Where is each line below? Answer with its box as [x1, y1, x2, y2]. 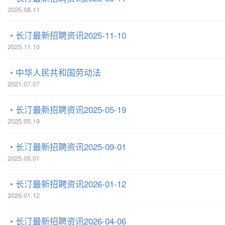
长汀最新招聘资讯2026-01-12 [16, 177, 126, 190]
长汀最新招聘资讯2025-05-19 [16, 103, 126, 116]
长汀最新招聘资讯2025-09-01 [16, 140, 126, 153]
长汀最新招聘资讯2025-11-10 [16, 29, 126, 41]
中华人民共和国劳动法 [16, 66, 101, 78]
